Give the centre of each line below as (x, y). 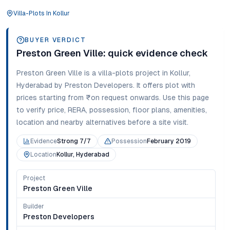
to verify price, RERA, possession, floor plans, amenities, (112, 110)
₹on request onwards (122, 98)
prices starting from (50, 98)
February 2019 (169, 141)
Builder (34, 206)
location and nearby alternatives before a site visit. (102, 122)
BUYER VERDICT (55, 40)
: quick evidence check (156, 53)
